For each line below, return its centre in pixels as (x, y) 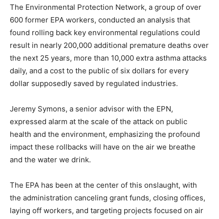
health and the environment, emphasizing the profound (105, 134)
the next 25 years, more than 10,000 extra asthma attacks (108, 58)
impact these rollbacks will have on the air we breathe (103, 147)
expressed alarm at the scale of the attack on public (99, 121)
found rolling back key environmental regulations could (105, 33)
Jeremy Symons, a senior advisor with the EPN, (91, 109)
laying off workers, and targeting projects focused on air (107, 210)
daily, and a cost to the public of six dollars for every (99, 71)
